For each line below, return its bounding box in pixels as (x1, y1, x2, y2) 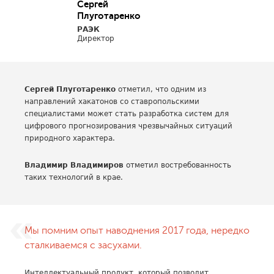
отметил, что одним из (116, 85, 206, 94)
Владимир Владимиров (24, 161, 124, 169)
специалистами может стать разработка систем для (24, 109, 229, 118)
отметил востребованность (124, 161, 231, 169)
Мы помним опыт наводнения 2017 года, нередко (24, 225, 250, 236)
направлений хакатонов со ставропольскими (24, 97, 199, 106)
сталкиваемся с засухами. (24, 240, 142, 251)
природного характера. (24, 134, 115, 143)
